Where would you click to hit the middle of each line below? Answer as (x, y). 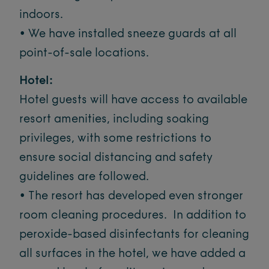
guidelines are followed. (84, 177)
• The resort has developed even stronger (131, 196)
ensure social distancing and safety (116, 158)
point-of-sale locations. (84, 53)
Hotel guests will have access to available (133, 100)
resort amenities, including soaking (114, 119)
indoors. (41, 15)
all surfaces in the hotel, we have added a (132, 254)
